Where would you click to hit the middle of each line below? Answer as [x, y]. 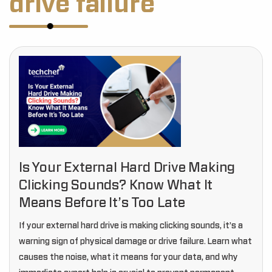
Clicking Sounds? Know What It [116, 185]
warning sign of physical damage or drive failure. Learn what [135, 242]
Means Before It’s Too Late [102, 203]
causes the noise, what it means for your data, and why [128, 257]
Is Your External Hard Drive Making [127, 168]
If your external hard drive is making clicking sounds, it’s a [131, 226]
